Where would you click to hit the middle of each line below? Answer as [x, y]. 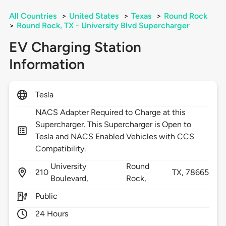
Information [47, 64]
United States [94, 16]
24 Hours [52, 214]
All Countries [33, 16]
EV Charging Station [75, 47]
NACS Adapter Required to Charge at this [110, 112]
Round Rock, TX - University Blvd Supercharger [103, 26]
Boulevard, [70, 179]
